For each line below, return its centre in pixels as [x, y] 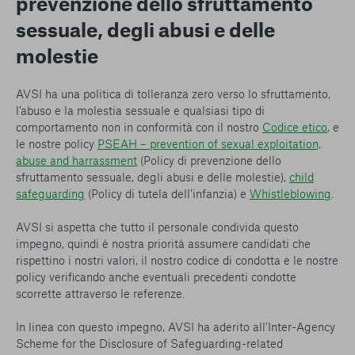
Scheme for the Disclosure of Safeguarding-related [149, 343]
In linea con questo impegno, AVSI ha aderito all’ [142, 326]
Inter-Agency [302, 326]
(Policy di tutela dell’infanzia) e [167, 193]
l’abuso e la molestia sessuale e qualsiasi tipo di [140, 110]
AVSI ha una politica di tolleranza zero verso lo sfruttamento [172, 93]
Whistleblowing [290, 193]
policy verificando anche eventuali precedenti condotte [156, 276]
